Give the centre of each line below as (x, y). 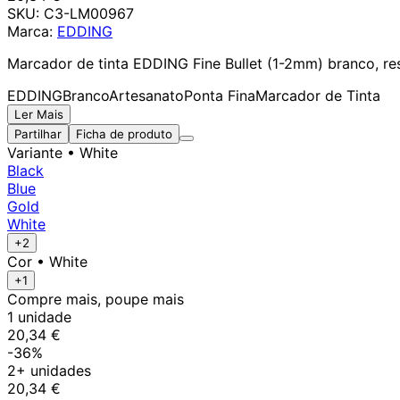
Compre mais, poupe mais (96, 299)
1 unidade (39, 317)
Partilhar (38, 133)
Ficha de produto (124, 133)
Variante (35, 152)
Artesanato (146, 95)
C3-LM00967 (89, 13)
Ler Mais (39, 114)
